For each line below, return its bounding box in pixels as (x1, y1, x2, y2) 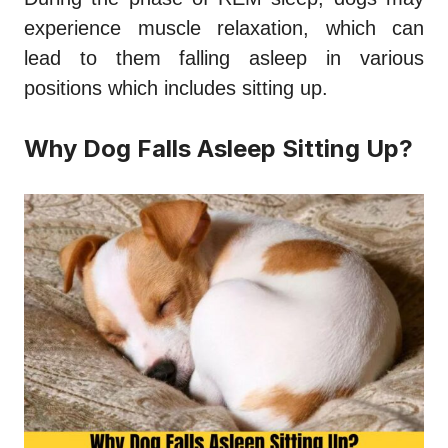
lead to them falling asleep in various (24, 47, 424, 70)
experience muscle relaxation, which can (24, 17, 424, 40)
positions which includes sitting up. (24, 77, 328, 100)
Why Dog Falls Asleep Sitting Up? (24, 134, 413, 164)
